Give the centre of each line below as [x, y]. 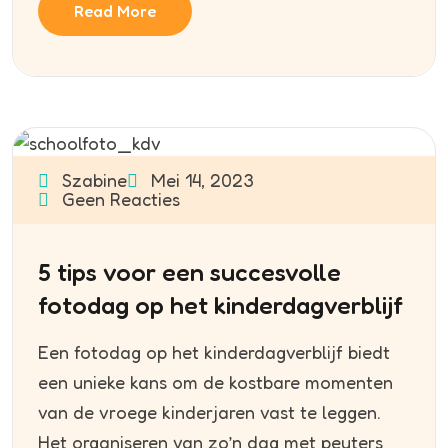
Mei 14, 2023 [200, 180]
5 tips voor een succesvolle [189, 272]
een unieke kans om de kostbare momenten [215, 382]
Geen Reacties [118, 199]
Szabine [92, 180]
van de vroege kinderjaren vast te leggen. [209, 412]
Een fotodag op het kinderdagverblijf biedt [214, 352]
